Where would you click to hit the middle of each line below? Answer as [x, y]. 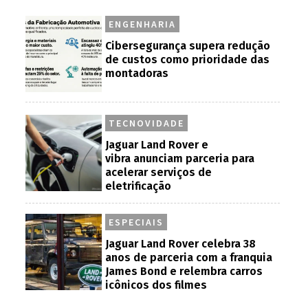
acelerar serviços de [159, 172]
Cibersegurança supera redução [188, 46]
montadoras [137, 73]
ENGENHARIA [143, 24]
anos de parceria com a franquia [189, 257]
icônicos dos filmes [156, 285]
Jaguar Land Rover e [157, 145]
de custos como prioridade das [188, 59]
